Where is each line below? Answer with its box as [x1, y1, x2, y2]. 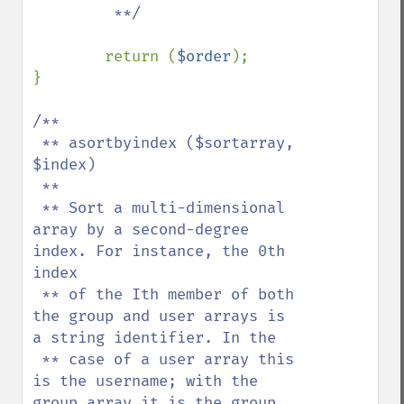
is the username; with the [32, 372, 258, 390]
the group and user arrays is [32, 307, 285, 326]
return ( [105, 47, 177, 66]
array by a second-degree [32, 220, 249, 239]
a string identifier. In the [32, 328, 276, 347]
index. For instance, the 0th [32, 242, 285, 261]
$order [177, 47, 231, 66]
